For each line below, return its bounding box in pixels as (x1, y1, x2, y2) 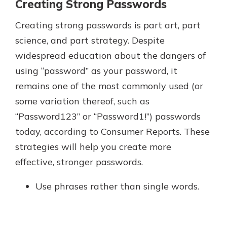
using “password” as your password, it (15, 65, 177, 77)
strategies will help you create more (15, 141, 171, 153)
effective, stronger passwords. (15, 156, 143, 168)
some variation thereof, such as (15, 95, 149, 107)
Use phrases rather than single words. (35, 180, 199, 193)
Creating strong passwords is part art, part (15, 19, 201, 31)
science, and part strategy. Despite (15, 34, 165, 47)
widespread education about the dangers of (15, 50, 206, 62)
